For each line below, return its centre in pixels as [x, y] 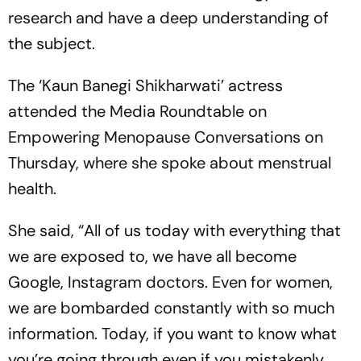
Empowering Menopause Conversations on [166, 137]
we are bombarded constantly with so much [171, 307]
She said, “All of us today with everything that [174, 230]
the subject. [52, 43]
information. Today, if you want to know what [172, 333]
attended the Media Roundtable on [137, 111]
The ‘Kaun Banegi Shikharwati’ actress [145, 85]
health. [32, 188]
